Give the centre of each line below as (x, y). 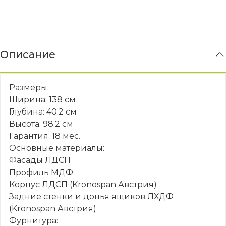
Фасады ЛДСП (40, 160)
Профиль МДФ (41, 172)
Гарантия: (31, 136)
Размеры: (29, 87)
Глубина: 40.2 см (43, 111)
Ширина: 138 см (42, 99)
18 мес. (66, 136)
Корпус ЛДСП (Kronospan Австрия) (83, 184)
